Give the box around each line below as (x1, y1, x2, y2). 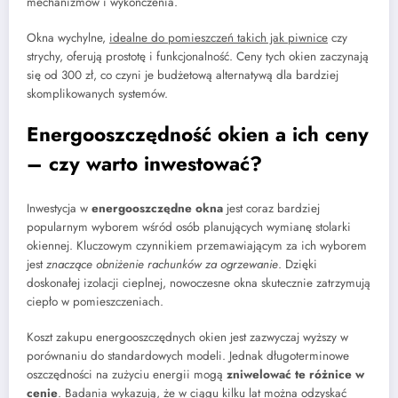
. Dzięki (278, 255, 317, 273)
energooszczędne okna (92, 199, 223, 217)
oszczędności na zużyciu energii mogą (27, 366, 227, 384)
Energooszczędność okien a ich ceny (27, 120, 369, 149)
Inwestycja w (27, 199, 92, 217)
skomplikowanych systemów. (27, 85, 168, 103)
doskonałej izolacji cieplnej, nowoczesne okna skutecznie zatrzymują (27, 274, 370, 291)
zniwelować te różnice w (227, 366, 364, 384)
